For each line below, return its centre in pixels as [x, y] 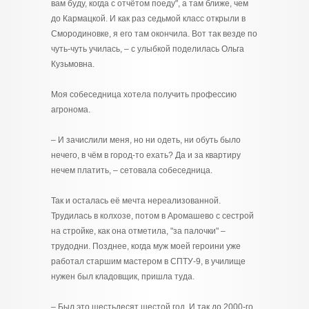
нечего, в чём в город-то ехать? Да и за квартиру [146, 155]
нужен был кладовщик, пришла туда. [123, 277]
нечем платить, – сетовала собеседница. [132, 170]
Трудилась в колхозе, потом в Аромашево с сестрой [152, 216]
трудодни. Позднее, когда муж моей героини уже [146, 246]
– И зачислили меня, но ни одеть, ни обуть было [146, 140]
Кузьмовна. [73, 64]
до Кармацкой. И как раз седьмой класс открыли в [148, 19]
